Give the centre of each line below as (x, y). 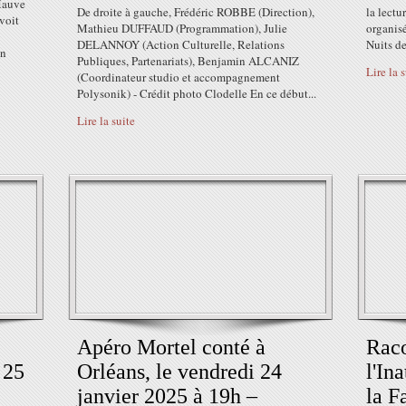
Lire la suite (106, 121)
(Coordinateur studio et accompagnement (179, 77)
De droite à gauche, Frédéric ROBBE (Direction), (196, 12)
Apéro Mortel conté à (171, 347)
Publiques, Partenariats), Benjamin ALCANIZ (188, 61)
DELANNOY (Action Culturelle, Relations (181, 44)
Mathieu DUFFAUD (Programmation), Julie (182, 28)
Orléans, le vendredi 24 (179, 372)
